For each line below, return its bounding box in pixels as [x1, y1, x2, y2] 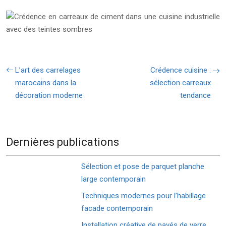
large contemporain [81, 175, 146, 184]
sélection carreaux [150, 78, 211, 87]
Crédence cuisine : [150, 66, 211, 75]
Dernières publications [6, 136, 119, 148]
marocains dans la [15, 78, 76, 87]
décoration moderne [15, 91, 83, 100]
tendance [180, 91, 211, 100]
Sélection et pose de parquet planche [81, 162, 205, 171]
